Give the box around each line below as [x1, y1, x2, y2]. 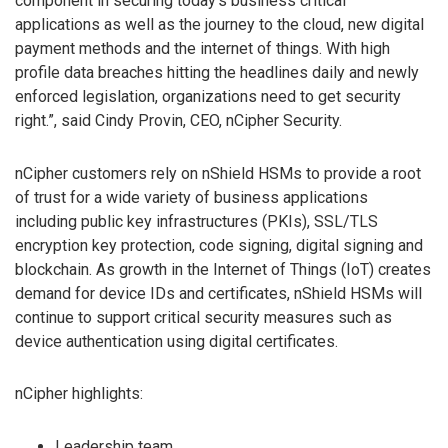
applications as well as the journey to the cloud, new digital [15, 14, 424, 34]
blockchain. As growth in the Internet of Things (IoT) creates [15, 259, 431, 279]
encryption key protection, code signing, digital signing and [15, 235, 423, 255]
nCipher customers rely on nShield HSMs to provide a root [15, 163, 421, 183]
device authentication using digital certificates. [15, 331, 338, 351]
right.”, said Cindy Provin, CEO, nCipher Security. [15, 110, 342, 130]
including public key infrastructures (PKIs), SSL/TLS [15, 211, 378, 231]
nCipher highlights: [15, 384, 143, 404]
